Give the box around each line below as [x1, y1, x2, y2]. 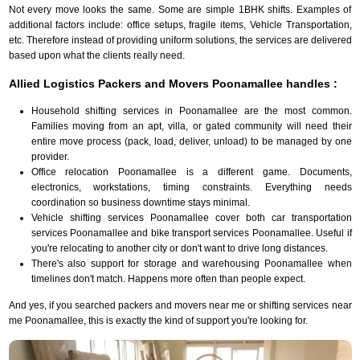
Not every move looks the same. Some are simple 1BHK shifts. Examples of [8, 3, 352, 15]
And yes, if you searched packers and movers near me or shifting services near [8, 299, 352, 311]
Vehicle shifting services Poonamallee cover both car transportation [31, 211, 352, 223]
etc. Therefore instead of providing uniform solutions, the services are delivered [8, 34, 352, 46]
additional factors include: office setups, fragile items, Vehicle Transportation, [8, 18, 352, 31]
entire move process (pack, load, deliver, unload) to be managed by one [31, 135, 352, 147]
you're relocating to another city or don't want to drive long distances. [31, 242, 328, 254]
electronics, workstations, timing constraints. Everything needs [31, 181, 352, 193]
